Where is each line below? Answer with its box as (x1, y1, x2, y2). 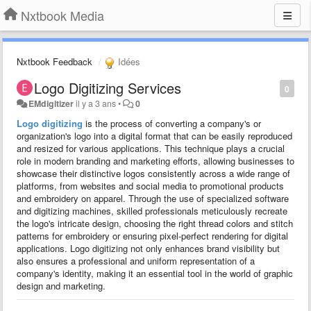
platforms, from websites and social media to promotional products (17, 178, 284, 192)
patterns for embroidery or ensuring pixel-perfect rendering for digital (17, 228, 288, 242)
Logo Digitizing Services (34, 77, 181, 98)
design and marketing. (17, 278, 106, 292)
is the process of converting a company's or (83, 116, 261, 130)
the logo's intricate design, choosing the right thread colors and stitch (17, 216, 293, 230)
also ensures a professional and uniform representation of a (17, 253, 255, 267)
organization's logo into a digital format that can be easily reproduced (17, 128, 292, 142)
